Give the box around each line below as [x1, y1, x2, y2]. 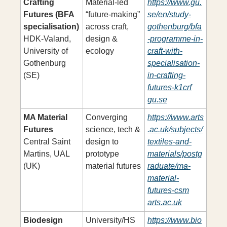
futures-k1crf [147, 83, 192, 92]
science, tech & [86, 125, 140, 134]
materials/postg [147, 149, 202, 158]
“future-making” [86, 10, 140, 19]
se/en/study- [147, 10, 191, 19]
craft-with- [147, 47, 182, 55]
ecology [86, 47, 114, 55]
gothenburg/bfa [147, 22, 202, 31]
